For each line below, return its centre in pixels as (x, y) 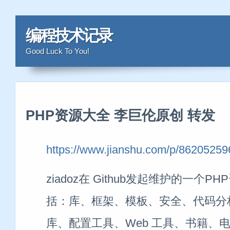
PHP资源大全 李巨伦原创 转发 (120, 116)
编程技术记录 (69, 36)
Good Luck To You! (57, 51)
